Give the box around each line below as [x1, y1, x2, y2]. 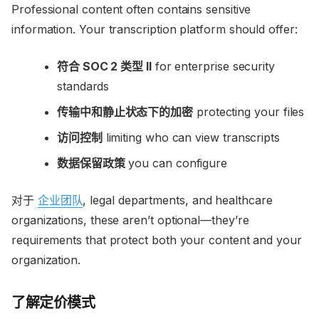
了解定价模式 [11, 294, 95, 312]
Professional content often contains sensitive [11, 2, 251, 17]
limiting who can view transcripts [102, 130, 280, 145]
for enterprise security [151, 59, 275, 74]
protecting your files [193, 105, 305, 120]
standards [57, 79, 110, 94]
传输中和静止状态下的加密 [57, 105, 194, 120]
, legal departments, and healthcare [83, 193, 273, 208]
